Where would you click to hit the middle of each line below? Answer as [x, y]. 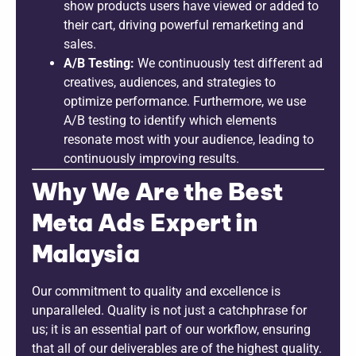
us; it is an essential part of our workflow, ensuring [171, 329]
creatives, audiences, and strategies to [170, 82]
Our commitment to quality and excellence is [156, 291]
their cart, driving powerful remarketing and [184, 25]
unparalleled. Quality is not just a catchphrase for [169, 310]
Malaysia [86, 253]
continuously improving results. [151, 158]
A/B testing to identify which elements [170, 120]
